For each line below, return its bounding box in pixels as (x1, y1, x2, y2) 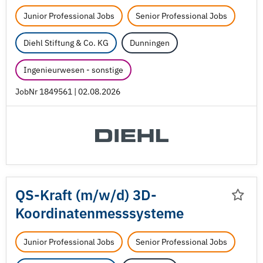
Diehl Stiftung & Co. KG (23, 38, 109, 48)
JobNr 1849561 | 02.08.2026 (15, 86, 120, 97)
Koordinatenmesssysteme (15, 204, 184, 222)
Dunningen (130, 38, 170, 48)
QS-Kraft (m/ (15, 186, 99, 204)
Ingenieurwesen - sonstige (23, 65, 123, 75)
